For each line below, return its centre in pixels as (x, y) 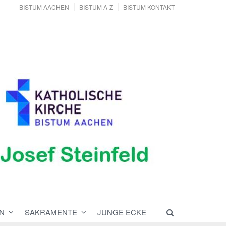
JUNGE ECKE (122, 212)
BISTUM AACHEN (44, 7)
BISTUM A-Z (96, 7)
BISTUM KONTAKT (149, 7)
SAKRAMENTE (51, 212)
